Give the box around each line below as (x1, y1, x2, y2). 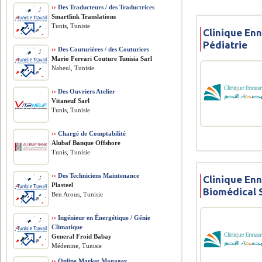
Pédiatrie (203, 39, 248, 50)
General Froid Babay (51, 233, 112, 240)
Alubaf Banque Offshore (51, 139, 121, 146)
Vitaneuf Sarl (51, 97, 90, 104)
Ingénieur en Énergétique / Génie (56, 214, 151, 221)
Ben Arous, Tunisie (51, 191, 104, 198)
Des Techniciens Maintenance (56, 172, 140, 179)
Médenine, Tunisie (51, 242, 102, 249)
